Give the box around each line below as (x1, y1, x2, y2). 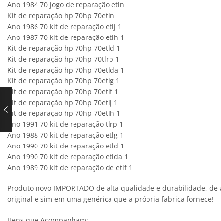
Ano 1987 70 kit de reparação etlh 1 (7, 32, 124, 42)
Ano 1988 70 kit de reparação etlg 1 (7, 130, 124, 140)
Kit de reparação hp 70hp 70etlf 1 (7, 86, 118, 96)
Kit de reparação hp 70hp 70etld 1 (7, 43, 120, 53)
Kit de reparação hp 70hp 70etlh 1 (7, 108, 120, 118)
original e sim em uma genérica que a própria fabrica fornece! (7, 194, 214, 204)
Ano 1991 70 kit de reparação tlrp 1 (7, 119, 123, 129)
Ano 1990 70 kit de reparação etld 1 (7, 141, 124, 150)
